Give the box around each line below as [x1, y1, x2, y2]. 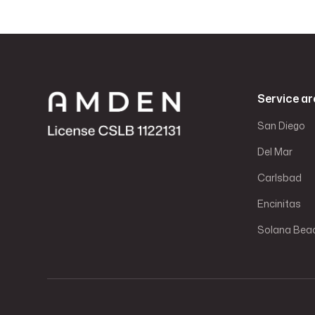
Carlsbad [257, 170, 302, 184]
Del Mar [257, 144, 292, 158]
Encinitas [257, 196, 301, 210]
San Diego [257, 118, 305, 132]
